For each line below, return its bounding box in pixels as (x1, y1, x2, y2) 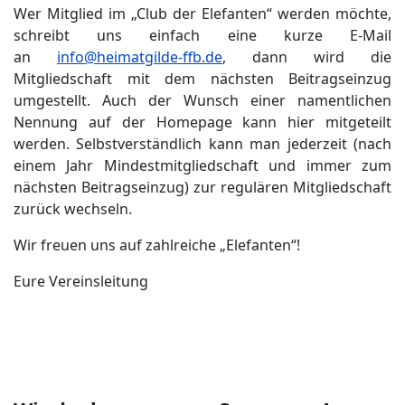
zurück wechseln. (14, 199, 132, 219)
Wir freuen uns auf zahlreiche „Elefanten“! (14, 235, 300, 255)
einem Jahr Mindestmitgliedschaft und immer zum (14, 155, 391, 175)
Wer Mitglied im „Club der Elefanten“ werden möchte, (14, 4, 391, 24)
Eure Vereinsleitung (14, 271, 148, 291)
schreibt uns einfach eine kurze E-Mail (14, 25, 391, 45)
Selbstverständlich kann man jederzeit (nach (76, 134, 392, 154)
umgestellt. (14, 90, 102, 110)
